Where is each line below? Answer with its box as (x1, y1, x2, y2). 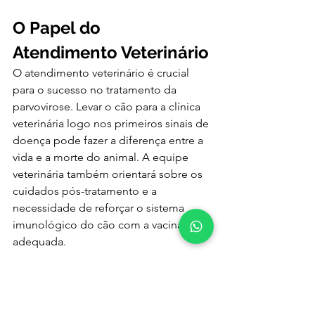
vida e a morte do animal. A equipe (13, 150, 191, 165)
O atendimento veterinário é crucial (13, 66, 192, 80)
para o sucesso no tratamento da (13, 83, 179, 97)
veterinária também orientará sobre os (13, 167, 205, 181)
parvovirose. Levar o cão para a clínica (13, 100, 203, 114)
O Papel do (13, 18, 105, 39)
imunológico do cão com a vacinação (13, 218, 204, 232)
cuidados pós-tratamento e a (13, 184, 160, 198)
